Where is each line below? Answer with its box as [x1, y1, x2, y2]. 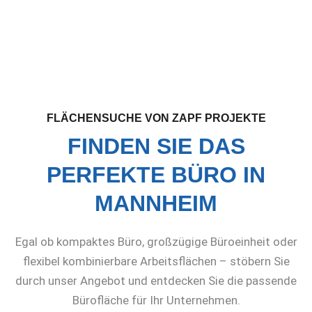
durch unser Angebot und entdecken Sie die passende [15, 273, 297, 288]
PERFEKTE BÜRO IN [47, 162, 265, 187]
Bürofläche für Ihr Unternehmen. [72, 292, 240, 307]
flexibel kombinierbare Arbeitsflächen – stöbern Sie [22, 253, 290, 268]
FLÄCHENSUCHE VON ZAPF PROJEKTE [46, 111, 266, 124]
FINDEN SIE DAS [67, 133, 245, 159]
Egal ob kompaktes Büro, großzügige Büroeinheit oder [15, 234, 297, 249]
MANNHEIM [95, 190, 217, 216]
